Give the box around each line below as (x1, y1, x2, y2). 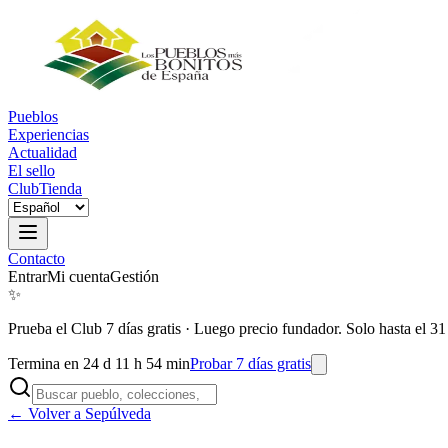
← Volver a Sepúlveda (8, 405, 151, 422)
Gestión (110, 268, 159, 285)
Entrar (8, 268, 47, 285)
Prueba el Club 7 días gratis (8, 320, 181, 337)
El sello (8, 162, 55, 179)
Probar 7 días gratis (190, 355, 311, 372)
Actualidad (8, 144, 77, 161)
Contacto (8, 250, 65, 267)
